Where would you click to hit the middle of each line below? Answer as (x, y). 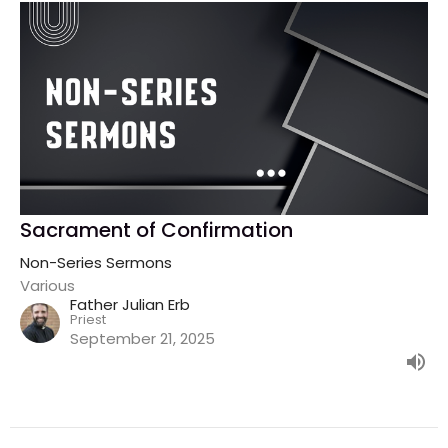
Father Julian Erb (130, 304)
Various (47, 285)
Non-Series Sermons (96, 262)
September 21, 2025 (142, 338)
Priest (88, 319)
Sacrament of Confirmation (156, 229)
